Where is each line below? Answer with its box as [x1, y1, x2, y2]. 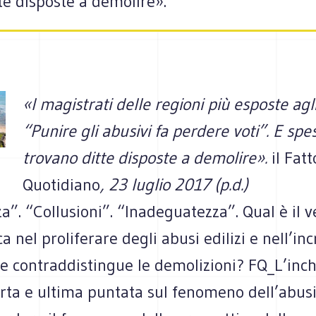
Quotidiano [23, 174, 100, 195]
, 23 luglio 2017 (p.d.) [100, 174, 248, 195]
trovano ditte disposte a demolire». [23, 147, 272, 168]
